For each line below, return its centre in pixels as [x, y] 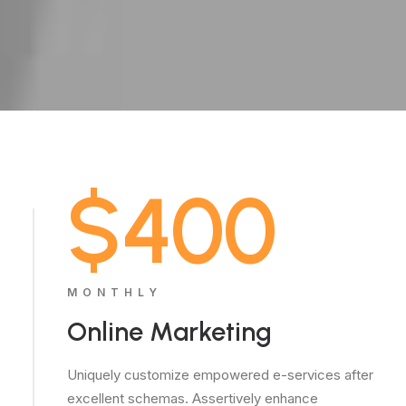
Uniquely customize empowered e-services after [220, 375]
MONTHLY [115, 292]
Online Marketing [169, 331]
